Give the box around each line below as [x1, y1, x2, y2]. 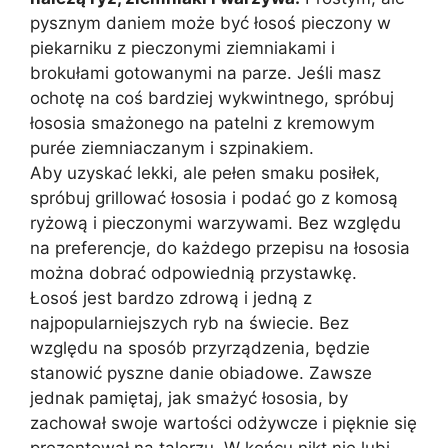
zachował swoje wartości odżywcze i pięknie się [30, 412, 417, 433]
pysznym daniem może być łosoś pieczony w [30, 12, 391, 33]
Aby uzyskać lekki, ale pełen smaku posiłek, [30, 162, 380, 183]
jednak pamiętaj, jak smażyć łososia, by [30, 387, 348, 408]
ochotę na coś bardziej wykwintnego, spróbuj [30, 87, 394, 108]
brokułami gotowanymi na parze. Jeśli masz [30, 62, 381, 83]
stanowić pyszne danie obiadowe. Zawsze [30, 362, 372, 383]
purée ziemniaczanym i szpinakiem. [30, 137, 314, 158]
